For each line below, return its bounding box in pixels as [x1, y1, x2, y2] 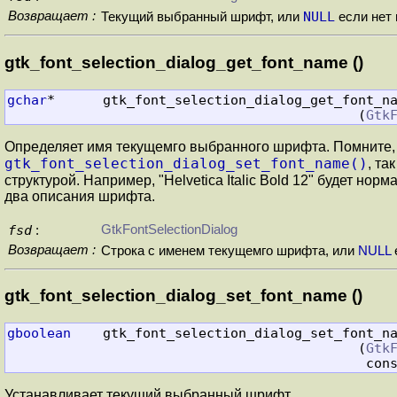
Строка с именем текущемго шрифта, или [101, 243, 358, 258]
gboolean [6, 324, 71, 340]
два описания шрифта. [4, 188, 155, 204]
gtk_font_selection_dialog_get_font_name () [4, 53, 363, 73]
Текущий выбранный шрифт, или [101, 10, 303, 25]
